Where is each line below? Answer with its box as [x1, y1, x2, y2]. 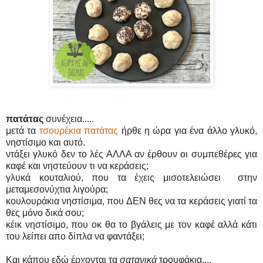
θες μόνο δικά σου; [6, 207, 84, 218]
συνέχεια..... [43, 113, 94, 124]
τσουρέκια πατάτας [39, 125, 119, 136]
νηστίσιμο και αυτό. [6, 137, 85, 147]
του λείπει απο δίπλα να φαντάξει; [6, 231, 144, 241]
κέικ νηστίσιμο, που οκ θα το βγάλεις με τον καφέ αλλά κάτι [6, 219, 257, 230]
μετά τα [6, 125, 39, 136]
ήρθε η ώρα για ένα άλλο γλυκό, [118, 125, 258, 136]
